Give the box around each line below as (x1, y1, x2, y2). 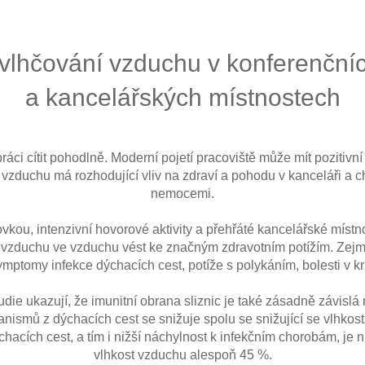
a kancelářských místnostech (24, 84, 341, 112)
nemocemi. (151, 187, 214, 201)
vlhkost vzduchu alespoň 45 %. (93, 348, 272, 363)
